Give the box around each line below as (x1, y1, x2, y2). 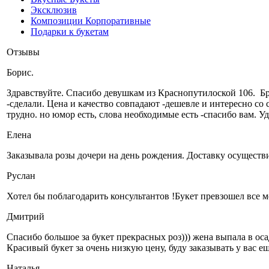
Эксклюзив (31, 5, 77, 15)
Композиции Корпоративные (31, 16, 151, 26)
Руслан (7, 171, 35, 181)
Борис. (7, 67, 34, 77)
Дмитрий (7, 211, 44, 222)
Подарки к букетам (31, 26, 109, 37)
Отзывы (7, 47, 40, 57)
